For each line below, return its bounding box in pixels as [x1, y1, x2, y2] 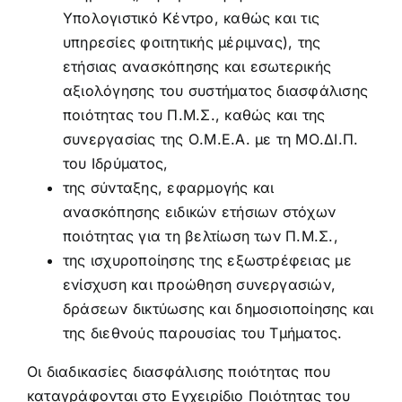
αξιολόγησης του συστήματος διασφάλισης [62, 82, 369, 100]
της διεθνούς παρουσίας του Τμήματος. [62, 324, 343, 342]
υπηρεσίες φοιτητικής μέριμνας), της [62, 33, 321, 51]
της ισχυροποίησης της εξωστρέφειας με [62, 251, 352, 269]
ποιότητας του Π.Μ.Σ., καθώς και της [62, 106, 326, 124]
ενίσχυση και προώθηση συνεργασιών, [62, 275, 336, 293]
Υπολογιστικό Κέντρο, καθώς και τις [62, 9, 320, 27]
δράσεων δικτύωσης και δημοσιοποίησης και [62, 300, 374, 318]
